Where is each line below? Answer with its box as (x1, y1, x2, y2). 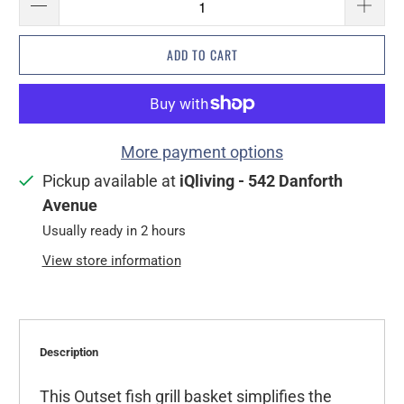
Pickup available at (41, 171, 179, 191)
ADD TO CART (166, 45, 238, 65)
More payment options (121, 142, 283, 162)
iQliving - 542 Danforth (179, 171, 343, 191)
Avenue (41, 196, 97, 216)
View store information (41, 252, 181, 270)
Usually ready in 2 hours (41, 223, 186, 240)
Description (39, 344, 98, 359)
